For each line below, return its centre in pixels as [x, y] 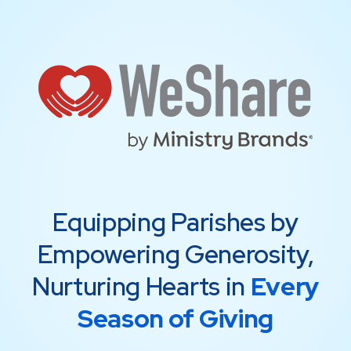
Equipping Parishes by [175, 223]
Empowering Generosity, [175, 255]
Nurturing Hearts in [141, 287]
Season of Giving [175, 319]
